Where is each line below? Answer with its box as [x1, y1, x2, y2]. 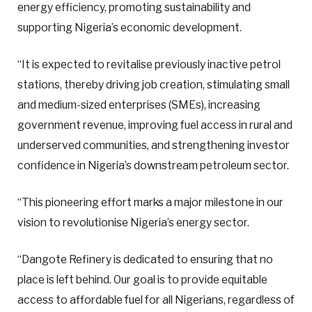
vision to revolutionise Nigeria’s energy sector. [17, 216, 249, 230]
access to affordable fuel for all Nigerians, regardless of [17, 293, 295, 307]
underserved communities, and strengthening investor [17, 139, 290, 153]
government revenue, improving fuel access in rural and [17, 118, 292, 132]
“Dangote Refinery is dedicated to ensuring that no [17, 253, 273, 267]
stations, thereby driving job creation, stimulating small [17, 78, 290, 92]
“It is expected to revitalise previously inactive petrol [17, 58, 281, 72]
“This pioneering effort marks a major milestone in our [17, 196, 283, 210]
